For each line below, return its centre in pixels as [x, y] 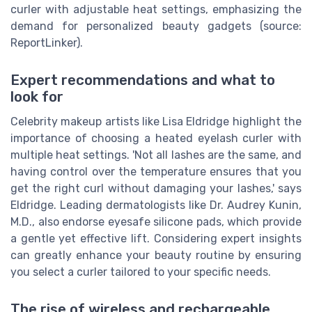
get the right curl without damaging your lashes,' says [156, 188]
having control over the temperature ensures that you [156, 171]
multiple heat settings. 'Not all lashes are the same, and [156, 155]
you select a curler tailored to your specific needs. [141, 272]
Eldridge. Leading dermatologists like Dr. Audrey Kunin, [156, 205]
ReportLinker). [47, 42]
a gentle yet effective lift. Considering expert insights [156, 238]
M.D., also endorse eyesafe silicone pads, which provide [156, 221]
